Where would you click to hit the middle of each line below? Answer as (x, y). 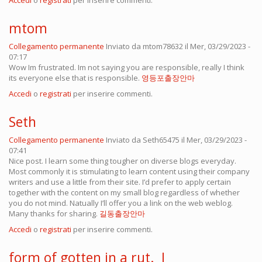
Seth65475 (161, 140)
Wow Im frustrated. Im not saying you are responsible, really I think (127, 68)
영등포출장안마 (168, 78)
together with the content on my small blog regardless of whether (124, 193)
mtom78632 (163, 46)
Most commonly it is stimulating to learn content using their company (129, 172)
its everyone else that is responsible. (75, 78)
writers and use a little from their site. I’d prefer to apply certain (120, 182)
